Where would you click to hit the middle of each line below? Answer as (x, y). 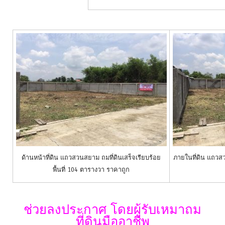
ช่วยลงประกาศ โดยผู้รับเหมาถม (113, 210)
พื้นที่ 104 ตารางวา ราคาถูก (91, 169)
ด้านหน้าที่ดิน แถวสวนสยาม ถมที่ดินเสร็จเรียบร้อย (91, 157)
